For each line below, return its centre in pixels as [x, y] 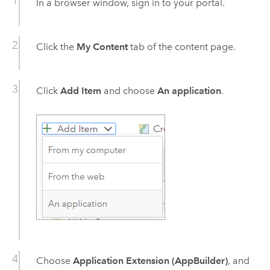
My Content [102, 46]
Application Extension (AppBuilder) [150, 261]
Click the [56, 46]
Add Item [80, 90]
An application [189, 90]
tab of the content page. [181, 46]
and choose [129, 90]
